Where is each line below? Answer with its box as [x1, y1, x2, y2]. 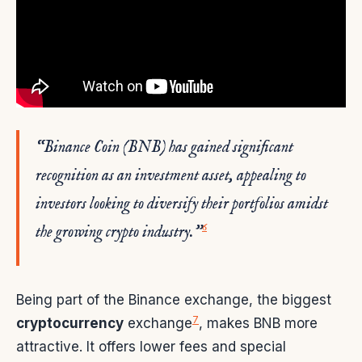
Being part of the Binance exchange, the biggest [16, 291, 331, 308]
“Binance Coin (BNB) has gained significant [36, 137, 293, 158]
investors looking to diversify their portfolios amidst [36, 193, 328, 214]
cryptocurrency [16, 314, 124, 331]
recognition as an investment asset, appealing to [36, 165, 306, 186]
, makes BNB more [199, 314, 318, 331]
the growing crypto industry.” [36, 221, 202, 242]
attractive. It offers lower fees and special [16, 338, 286, 355]
